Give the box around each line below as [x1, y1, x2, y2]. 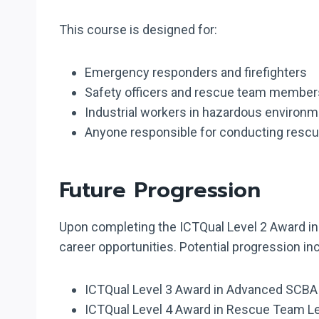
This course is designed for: [59, 21, 217, 37]
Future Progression [59, 173, 261, 206]
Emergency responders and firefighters [85, 64, 307, 80]
